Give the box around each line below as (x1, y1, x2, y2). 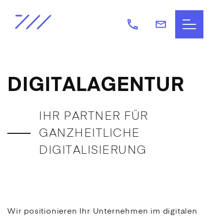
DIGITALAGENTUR (7, 76, 184, 95)
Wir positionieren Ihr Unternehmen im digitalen (7, 208, 198, 216)
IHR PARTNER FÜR (39, 111, 148, 122)
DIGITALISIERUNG (39, 145, 150, 156)
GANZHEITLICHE (39, 128, 140, 139)
